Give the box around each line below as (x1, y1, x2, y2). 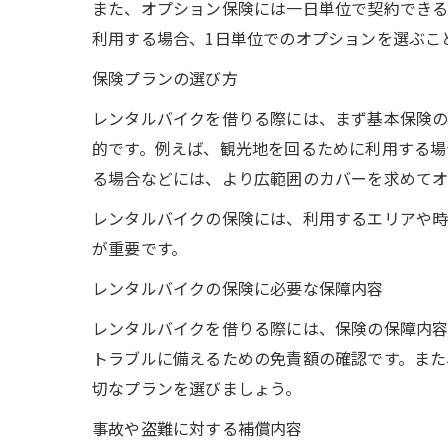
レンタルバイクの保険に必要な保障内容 (92, 276, 384, 301)
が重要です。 (92, 236, 188, 261)
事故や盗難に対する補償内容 (92, 416, 303, 441)
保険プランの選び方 (92, 66, 238, 91)
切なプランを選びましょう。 (92, 376, 302, 401)
